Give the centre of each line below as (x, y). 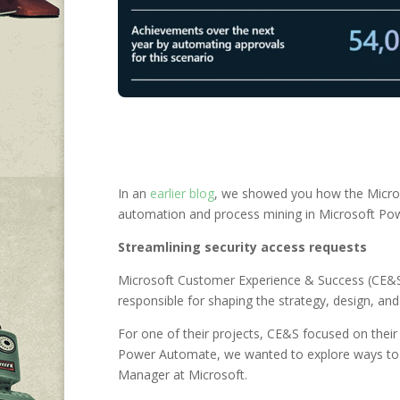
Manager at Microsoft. (184, 375)
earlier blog (182, 194)
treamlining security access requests (246, 247)
